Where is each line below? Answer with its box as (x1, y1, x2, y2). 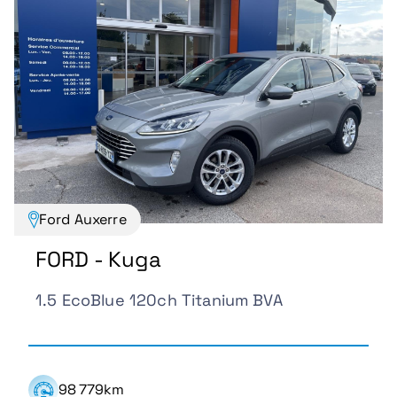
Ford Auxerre (38, 210, 127, 230)
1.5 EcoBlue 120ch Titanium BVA (35, 289, 283, 310)
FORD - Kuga (35, 245, 161, 273)
